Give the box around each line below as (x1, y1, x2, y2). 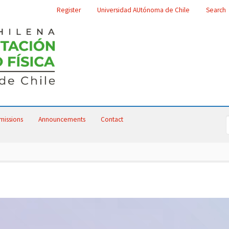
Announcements (38, 115, 85, 124)
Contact (101, 115, 123, 124)
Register (57, 6, 81, 14)
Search (206, 6, 226, 14)
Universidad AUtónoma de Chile (97, 6, 190, 14)
